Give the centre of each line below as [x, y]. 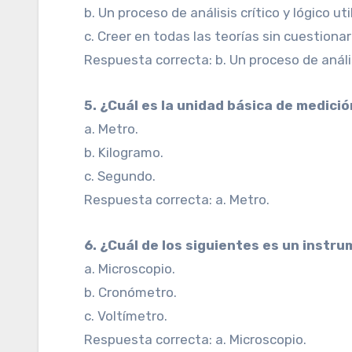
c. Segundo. [120, 176]
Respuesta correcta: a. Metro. [177, 200]
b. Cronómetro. [131, 292]
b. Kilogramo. [124, 152]
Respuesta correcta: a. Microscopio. [196, 339]
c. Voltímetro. [126, 316]
